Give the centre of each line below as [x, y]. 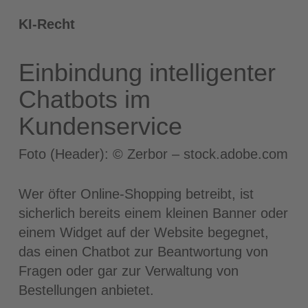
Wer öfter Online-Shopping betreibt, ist [136, 194]
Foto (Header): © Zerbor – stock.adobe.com [153, 154]
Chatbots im [84, 99]
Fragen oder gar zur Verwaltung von [128, 271]
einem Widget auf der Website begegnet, [143, 232]
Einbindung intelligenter [147, 73]
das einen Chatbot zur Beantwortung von [143, 252]
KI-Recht [46, 24]
